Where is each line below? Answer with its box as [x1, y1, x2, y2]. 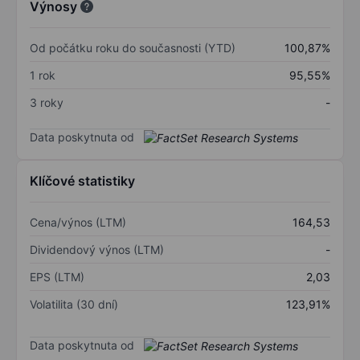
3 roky [30, 95, 63, 109]
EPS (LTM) [30, 270, 84, 284]
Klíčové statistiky [30, 173, 135, 190]
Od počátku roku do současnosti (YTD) [30, 40, 235, 55]
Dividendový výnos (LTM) [30, 243, 164, 257]
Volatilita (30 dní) [30, 297, 118, 312]
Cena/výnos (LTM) [30, 215, 126, 230]
